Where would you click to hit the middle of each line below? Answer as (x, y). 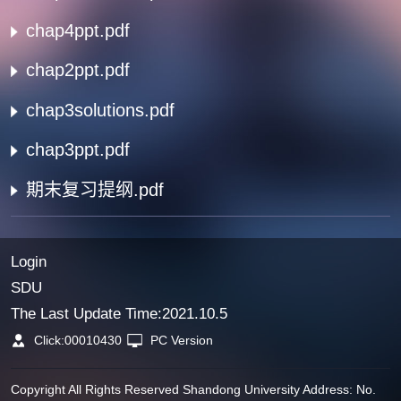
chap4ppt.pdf (77, 31)
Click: (50, 341)
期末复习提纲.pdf (94, 189)
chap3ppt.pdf (77, 150)
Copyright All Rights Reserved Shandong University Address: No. (193, 390)
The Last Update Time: (86, 313)
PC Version (182, 341)
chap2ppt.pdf (77, 70)
